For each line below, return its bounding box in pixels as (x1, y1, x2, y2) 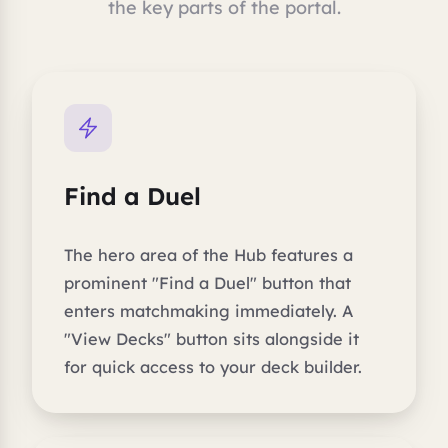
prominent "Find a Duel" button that (64, 272, 351, 293)
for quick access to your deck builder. (64, 356, 362, 377)
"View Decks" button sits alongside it (64, 328, 359, 349)
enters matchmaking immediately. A (64, 300, 353, 321)
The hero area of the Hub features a (64, 244, 353, 265)
